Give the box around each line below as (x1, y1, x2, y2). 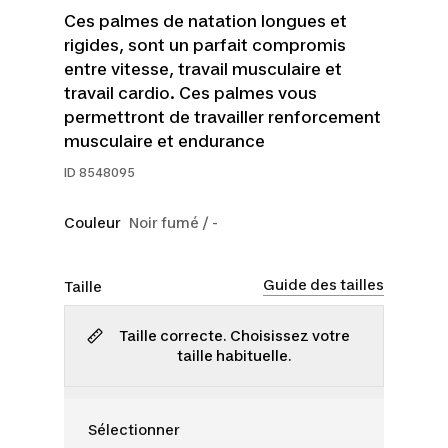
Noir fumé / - (129, 214, 218, 231)
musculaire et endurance (64, 131, 265, 151)
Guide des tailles (263, 275, 384, 293)
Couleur (64, 214, 121, 231)
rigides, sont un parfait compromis (64, 35, 346, 55)
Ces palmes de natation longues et (64, 11, 347, 31)
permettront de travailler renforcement (64, 107, 381, 127)
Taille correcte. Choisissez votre (118, 327, 350, 344)
